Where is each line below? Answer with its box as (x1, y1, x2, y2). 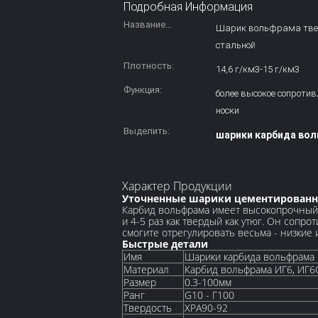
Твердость (124, 301, 172, 314)
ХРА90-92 (185, 301, 228, 314)
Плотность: (124, 60, 174, 71)
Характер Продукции (122, 178, 232, 194)
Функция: (124, 84, 162, 95)
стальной (216, 40, 256, 50)
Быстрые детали (122, 237, 208, 251)
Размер (124, 275, 156, 289)
